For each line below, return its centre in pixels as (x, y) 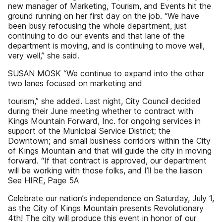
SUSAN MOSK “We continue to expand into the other (106, 73)
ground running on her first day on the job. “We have (104, 16)
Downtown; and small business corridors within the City (109, 141)
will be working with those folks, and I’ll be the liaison (105, 170)
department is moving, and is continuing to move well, (106, 46)
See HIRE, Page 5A (43, 180)
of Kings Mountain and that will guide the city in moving (110, 151)
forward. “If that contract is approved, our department (107, 161)
